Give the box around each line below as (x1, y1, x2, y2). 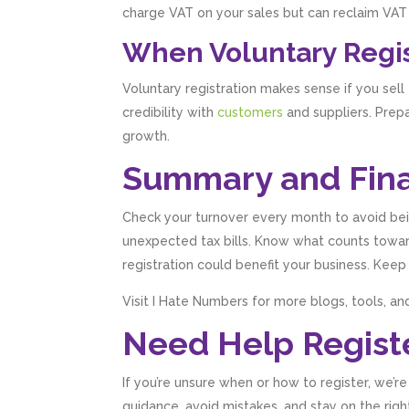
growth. (122, 129, 171, 144)
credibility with (122, 105, 218, 121)
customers (217, 105, 284, 121)
